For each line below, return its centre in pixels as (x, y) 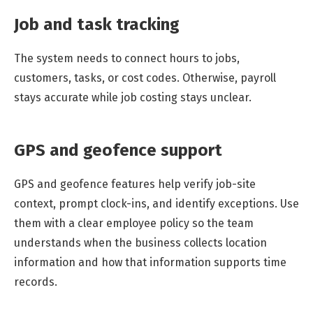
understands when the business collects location (140, 243)
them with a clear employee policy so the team (134, 224)
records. (36, 282)
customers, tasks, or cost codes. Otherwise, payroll (145, 78)
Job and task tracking (97, 24)
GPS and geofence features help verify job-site (135, 184)
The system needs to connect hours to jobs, (127, 58)
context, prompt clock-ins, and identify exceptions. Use (156, 204)
